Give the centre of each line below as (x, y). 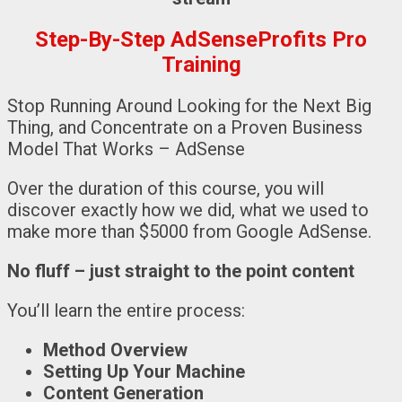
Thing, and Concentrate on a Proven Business (185, 127)
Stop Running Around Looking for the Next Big (189, 105)
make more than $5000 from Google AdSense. (189, 231)
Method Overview (115, 350)
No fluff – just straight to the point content (181, 271)
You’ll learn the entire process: (126, 310)
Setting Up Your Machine (144, 371)
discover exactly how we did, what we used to (188, 210)
